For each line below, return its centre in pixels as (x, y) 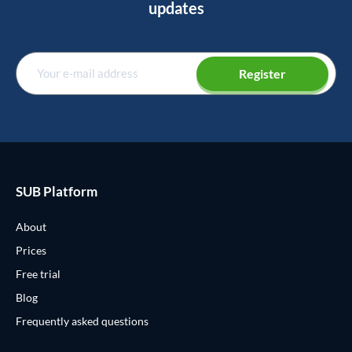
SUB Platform (57, 191)
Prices (31, 250)
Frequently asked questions (82, 321)
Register (262, 73)
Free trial (38, 273)
